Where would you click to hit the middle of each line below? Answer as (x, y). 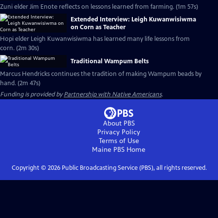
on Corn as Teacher (98, 27)
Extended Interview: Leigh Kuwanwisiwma (133, 19)
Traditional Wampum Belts (110, 61)
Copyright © (29, 168)
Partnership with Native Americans (113, 94)
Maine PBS (108, 150)
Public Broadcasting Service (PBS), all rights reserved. (133, 168)
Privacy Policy (119, 132)
